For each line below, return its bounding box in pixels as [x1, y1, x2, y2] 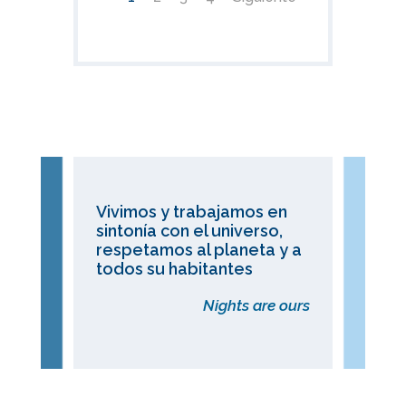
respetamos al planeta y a [95, 240, 302, 260]
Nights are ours [203, 296, 311, 315]
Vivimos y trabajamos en [95, 202, 287, 222]
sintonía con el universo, [95, 221, 283, 241]
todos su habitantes [95, 259, 253, 279]
